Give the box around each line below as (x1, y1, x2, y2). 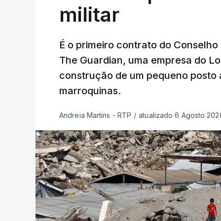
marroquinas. (59, 85, 121, 97)
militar (59, 2, 119, 27)
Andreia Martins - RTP (59, 111, 132, 119)
